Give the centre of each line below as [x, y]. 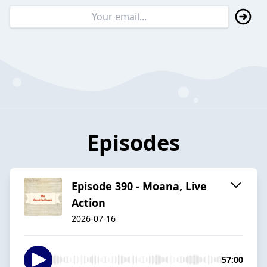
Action [89, 202]
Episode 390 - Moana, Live [139, 186]
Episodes [133, 142]
